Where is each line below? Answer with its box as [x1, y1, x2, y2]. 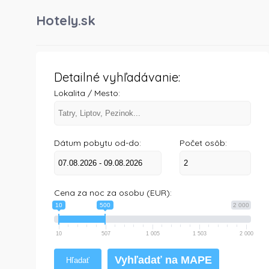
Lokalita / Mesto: [54, 88, 120, 98]
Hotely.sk [36, 12, 95, 29]
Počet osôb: [179, 138, 227, 148]
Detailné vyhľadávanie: [54, 70, 180, 85]
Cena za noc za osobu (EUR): [54, 187, 172, 198]
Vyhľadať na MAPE [115, 254, 212, 266]
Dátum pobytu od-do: [54, 138, 141, 148]
